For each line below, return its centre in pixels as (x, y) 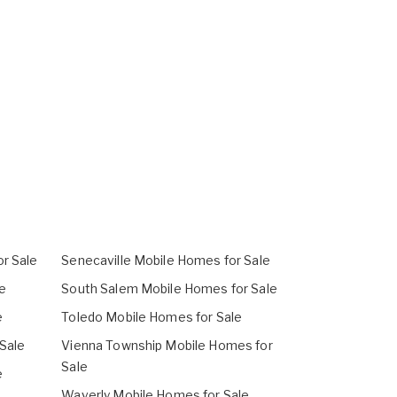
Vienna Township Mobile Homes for (167, 346)
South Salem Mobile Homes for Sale (169, 289)
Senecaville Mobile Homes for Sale (166, 261)
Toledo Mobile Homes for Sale (152, 317)
